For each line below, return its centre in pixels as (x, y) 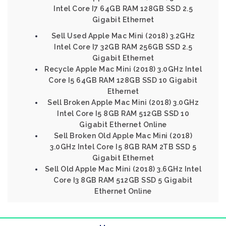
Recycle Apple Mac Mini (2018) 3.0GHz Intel (123, 69)
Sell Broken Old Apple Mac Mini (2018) (123, 136)
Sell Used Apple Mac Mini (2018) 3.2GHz (123, 36)
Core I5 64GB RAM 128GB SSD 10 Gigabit (123, 80)
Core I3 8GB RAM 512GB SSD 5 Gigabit (123, 180)
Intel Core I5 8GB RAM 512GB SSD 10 (123, 114)
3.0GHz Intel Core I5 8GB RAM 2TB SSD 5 (123, 147)
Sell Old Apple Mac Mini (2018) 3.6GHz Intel (123, 169)
